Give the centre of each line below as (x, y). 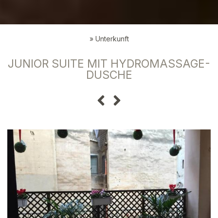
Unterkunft (112, 38)
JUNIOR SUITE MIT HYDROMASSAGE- (109, 64)
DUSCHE (109, 75)
